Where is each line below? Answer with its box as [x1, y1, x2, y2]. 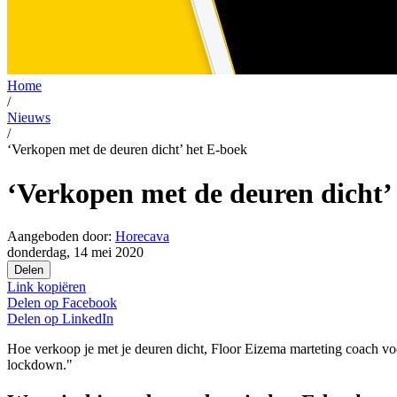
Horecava [115, 229, 169, 245]
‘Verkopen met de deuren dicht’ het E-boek [7, 142, 247, 158]
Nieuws [7, 110, 51, 126]
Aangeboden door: [7, 229, 112, 245]
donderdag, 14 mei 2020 [7, 245, 144, 261]
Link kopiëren [7, 279, 86, 295]
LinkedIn [62, 311, 113, 327]
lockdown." [7, 357, 73, 373]
